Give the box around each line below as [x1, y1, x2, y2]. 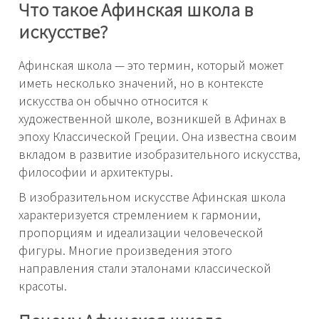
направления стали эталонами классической [19, 259, 271, 277]
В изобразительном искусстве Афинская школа [19, 188, 286, 206]
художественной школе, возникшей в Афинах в [19, 110, 286, 127]
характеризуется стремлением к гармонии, [19, 206, 261, 224]
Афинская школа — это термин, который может [19, 56, 283, 74]
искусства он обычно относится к [19, 92, 208, 110]
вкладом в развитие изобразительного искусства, [19, 145, 300, 163]
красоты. [19, 277, 67, 295]
